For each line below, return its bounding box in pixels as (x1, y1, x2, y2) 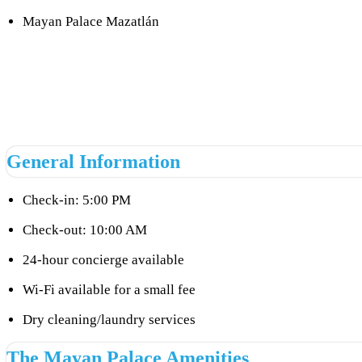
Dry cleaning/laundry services (23, 312, 196, 328)
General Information (6, 151, 180, 173)
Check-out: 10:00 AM (23, 222, 147, 238)
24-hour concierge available (23, 252, 184, 268)
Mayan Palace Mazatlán (23, 13, 159, 29)
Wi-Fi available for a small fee (23, 282, 196, 298)
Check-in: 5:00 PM (23, 192, 131, 208)
